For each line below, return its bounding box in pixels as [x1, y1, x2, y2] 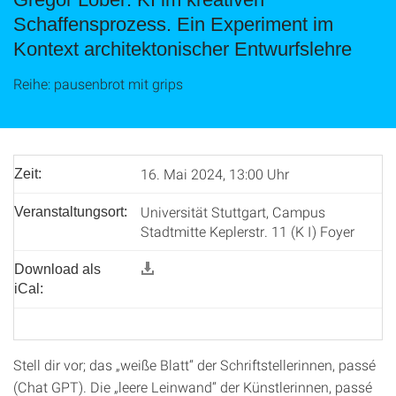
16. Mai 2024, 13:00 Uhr [141, 164, 289, 183]
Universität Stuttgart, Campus [141, 202, 325, 221]
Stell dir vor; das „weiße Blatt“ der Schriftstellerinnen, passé [13, 355, 376, 374]
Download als [14, 262, 101, 277]
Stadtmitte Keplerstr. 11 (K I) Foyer [141, 222, 354, 240]
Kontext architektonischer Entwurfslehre [13, 38, 352, 60]
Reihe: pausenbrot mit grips [13, 74, 183, 93]
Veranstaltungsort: [14, 204, 127, 219]
